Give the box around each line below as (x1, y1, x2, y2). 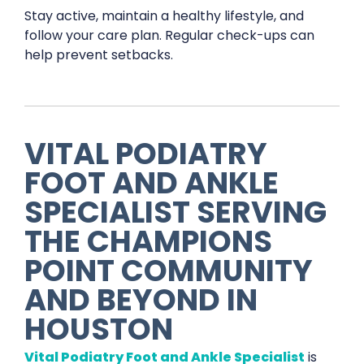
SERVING (197, 190, 327, 233)
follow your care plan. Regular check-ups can (24, 25, 314, 45)
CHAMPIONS (87, 219, 272, 262)
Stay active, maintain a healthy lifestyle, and (24, 6, 304, 25)
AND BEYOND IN (24, 278, 258, 321)
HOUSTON (24, 307, 173, 350)
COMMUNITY (121, 249, 313, 292)
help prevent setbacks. (24, 45, 173, 64)
